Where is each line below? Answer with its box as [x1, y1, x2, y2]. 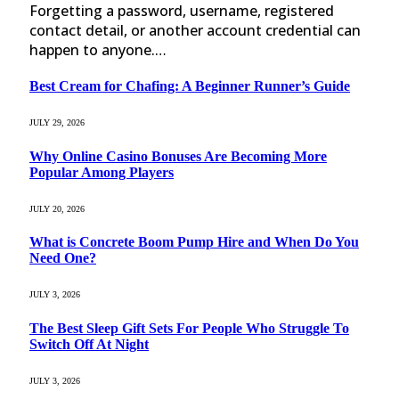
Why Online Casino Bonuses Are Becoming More [29, 148, 327, 164]
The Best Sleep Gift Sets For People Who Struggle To [29, 320, 349, 336]
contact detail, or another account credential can [29, 20, 361, 40]
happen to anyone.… [29, 39, 167, 60]
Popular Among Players [29, 164, 174, 180]
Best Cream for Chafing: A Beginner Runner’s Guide [29, 78, 350, 94]
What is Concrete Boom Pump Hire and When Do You [29, 234, 359, 250]
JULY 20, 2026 [29, 203, 85, 214]
